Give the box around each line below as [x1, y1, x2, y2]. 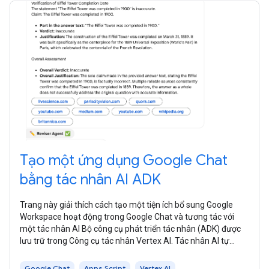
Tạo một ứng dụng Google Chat [20, 151, 228, 169]
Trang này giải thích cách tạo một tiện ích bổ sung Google [20, 199, 233, 210]
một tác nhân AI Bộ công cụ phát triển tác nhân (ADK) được [20, 223, 241, 234]
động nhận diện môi [20, 247, 94, 258]
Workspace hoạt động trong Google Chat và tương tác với [20, 211, 234, 222]
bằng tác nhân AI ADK [20, 170, 161, 189]
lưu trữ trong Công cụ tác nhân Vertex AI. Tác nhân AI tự [20, 235, 229, 246]
